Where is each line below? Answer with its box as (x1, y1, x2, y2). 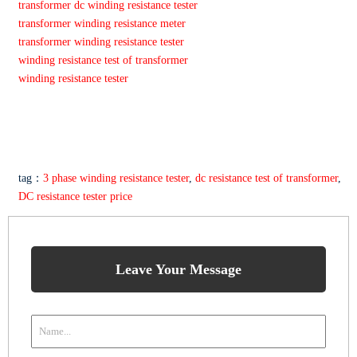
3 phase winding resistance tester (42, 172, 189, 185)
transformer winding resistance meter (18, 17, 186, 29)
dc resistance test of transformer (194, 172, 338, 185)
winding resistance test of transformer (18, 53, 188, 66)
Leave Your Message (116, 261, 241, 278)
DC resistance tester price (18, 190, 132, 203)
